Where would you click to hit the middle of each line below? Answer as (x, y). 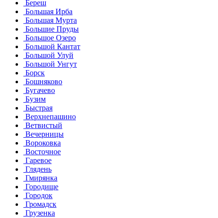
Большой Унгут (50, 64)
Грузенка (39, 213)
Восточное (42, 151)
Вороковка (42, 143)
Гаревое (37, 160)
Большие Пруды (51, 29)
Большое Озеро (50, 37)
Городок (38, 195)
